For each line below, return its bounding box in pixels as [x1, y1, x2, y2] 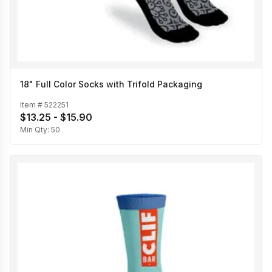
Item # [20, 100, 44, 110]
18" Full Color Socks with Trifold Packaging [20, 78, 202, 89]
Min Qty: [20, 125, 51, 135]
